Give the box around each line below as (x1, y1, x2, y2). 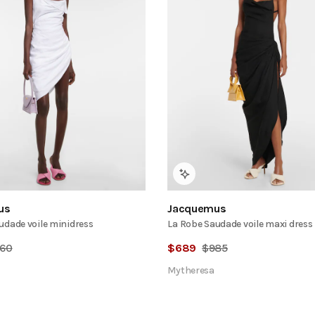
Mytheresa (167, 264, 214, 277)
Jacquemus (167, 202, 226, 216)
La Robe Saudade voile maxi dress (167, 218, 313, 231)
